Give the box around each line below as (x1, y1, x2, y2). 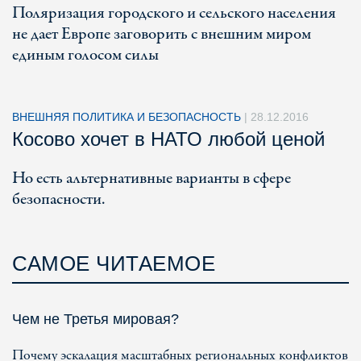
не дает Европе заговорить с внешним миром (12, 23, 311, 46)
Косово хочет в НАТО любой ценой (12, 128, 325, 150)
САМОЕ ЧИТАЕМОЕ (12, 251, 215, 276)
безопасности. (12, 188, 105, 211)
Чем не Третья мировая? (12, 311, 179, 327)
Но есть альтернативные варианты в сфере (12, 167, 291, 190)
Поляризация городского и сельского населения (12, 2, 336, 25)
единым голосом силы (12, 44, 159, 67)
